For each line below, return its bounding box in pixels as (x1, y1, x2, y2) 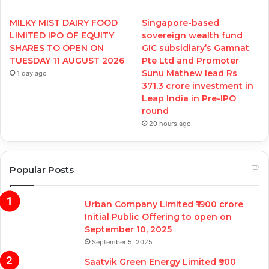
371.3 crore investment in (142, 80, 254, 91)
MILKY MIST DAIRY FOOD (10, 17, 118, 28)
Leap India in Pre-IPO (142, 92, 237, 104)
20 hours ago (149, 119, 192, 128)
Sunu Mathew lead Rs (142, 67, 238, 79)
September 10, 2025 (85, 223, 172, 235)
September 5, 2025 (92, 237, 153, 246)
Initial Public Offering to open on (85, 211, 232, 222)
